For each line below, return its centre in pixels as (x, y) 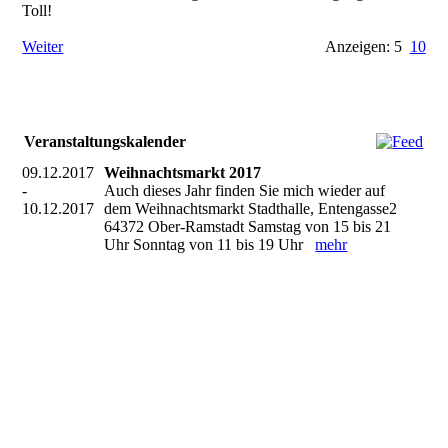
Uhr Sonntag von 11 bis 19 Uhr (210, 244)
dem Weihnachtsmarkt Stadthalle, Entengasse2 (251, 208)
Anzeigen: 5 (367, 46)
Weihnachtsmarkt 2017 (183, 172)
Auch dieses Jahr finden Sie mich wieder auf (245, 190)
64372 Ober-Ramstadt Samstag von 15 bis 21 (248, 226)
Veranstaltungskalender (105, 141)
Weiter (43, 46)
